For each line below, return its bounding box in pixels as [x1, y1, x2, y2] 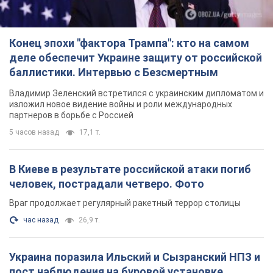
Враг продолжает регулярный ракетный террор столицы [9, 198, 241, 208]
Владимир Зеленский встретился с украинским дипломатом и [9, 88, 264, 99]
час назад [23, 216, 58, 225]
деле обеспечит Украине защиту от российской [9, 51, 262, 65]
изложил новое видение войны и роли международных [9, 99, 232, 110]
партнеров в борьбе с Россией [9, 110, 133, 121]
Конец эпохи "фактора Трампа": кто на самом [9, 37, 249, 50]
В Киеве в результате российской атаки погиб [9, 163, 251, 176]
